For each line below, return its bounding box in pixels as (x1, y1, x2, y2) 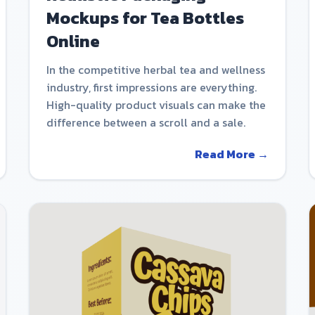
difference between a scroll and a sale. (46, 113, 246, 131)
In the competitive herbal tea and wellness (46, 60, 266, 78)
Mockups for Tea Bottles (46, 5, 245, 30)
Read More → (194, 145, 269, 162)
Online (46, 28, 101, 53)
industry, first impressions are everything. (46, 78, 257, 96)
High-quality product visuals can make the (46, 96, 266, 113)
